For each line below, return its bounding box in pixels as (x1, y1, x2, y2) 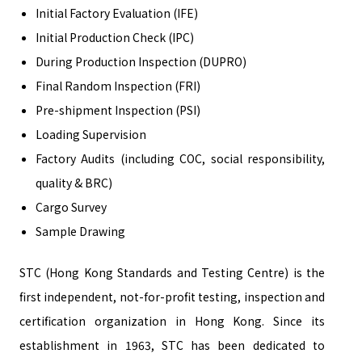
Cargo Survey (36, 199, 107, 215)
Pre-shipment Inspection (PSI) (36, 102, 200, 118)
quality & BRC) (36, 175, 112, 191)
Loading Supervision (36, 126, 146, 142)
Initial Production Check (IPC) (36, 29, 194, 45)
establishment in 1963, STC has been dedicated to (19, 337, 325, 353)
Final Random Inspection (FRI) (36, 78, 200, 94)
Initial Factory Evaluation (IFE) (36, 5, 198, 21)
